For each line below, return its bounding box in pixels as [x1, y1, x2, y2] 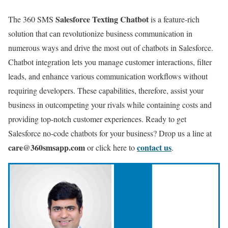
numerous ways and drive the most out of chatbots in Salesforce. [8, 42, 213, 53]
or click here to [85, 142, 137, 153]
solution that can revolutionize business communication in [8, 28, 192, 39]
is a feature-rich [149, 14, 199, 25]
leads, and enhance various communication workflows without [8, 71, 208, 82]
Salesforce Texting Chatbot [55, 13, 149, 25]
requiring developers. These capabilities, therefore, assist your [8, 85, 204, 96]
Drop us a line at [159, 128, 212, 139]
